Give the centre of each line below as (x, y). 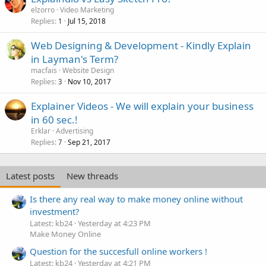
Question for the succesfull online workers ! (118, 251)
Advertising (75, 131)
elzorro (43, 9)
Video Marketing (87, 9)
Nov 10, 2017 (89, 81)
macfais (44, 70)
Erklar (41, 131)
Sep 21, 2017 (89, 142)
